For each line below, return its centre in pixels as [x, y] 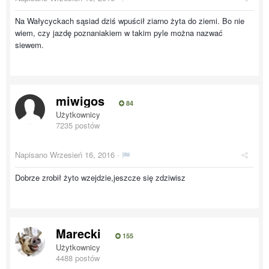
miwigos [80, 101]
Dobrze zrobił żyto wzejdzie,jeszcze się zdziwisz [100, 177]
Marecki [78, 233]
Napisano [32, 155]
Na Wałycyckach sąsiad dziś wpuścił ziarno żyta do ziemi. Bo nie [130, 21]
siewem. [29, 45]
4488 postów [78, 258]
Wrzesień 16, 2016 [82, 155]
